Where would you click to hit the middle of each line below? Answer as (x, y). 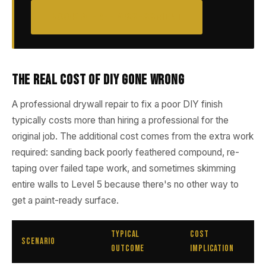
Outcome (128, 248)
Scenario (39, 241)
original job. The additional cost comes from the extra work (133, 136)
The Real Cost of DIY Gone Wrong (98, 80)
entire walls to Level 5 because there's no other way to (125, 184)
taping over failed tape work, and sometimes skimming (124, 168)
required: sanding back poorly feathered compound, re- (126, 152)
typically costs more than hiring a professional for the (120, 120)
